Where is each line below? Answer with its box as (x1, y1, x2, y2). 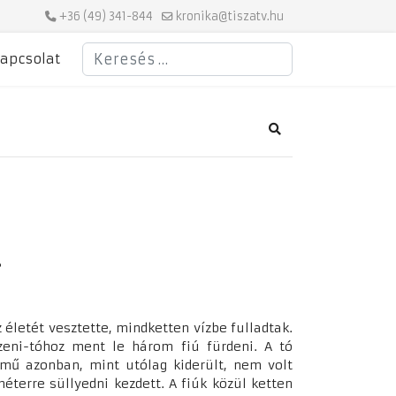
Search (273, 128, 315, 144)
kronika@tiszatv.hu (176, 10, 284, 23)
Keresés (81, 42, 133, 58)
